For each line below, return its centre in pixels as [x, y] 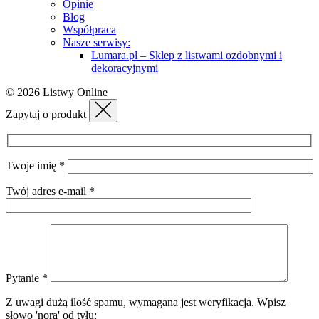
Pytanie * [28, 278]
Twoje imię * [37, 166]
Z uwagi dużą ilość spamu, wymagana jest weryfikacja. [131, 303]
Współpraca [89, 29]
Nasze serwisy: [96, 42]
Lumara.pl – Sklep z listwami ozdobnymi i [187, 55]
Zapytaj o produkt [47, 114]
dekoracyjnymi [125, 68]
